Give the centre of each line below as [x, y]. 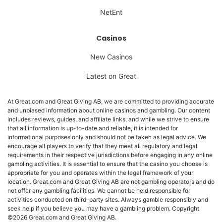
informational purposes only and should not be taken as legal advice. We [107, 137]
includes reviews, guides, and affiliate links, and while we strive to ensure [108, 119]
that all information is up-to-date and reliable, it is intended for [93, 128]
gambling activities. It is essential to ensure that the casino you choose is [108, 164]
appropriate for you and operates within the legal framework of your [100, 173]
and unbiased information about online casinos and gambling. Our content [109, 111]
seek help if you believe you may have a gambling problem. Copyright [103, 209]
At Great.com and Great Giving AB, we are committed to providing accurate [111, 102]
